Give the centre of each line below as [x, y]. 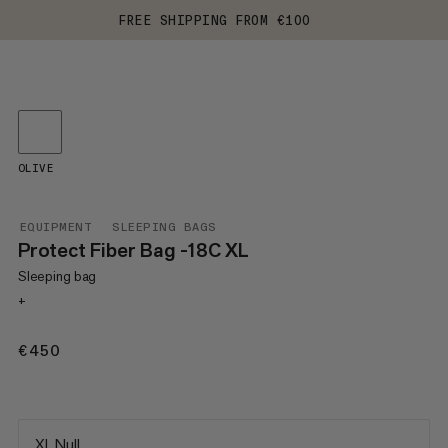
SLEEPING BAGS [164, 227]
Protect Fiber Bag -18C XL [133, 250]
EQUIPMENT [56, 227]
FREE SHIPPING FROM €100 [215, 20]
